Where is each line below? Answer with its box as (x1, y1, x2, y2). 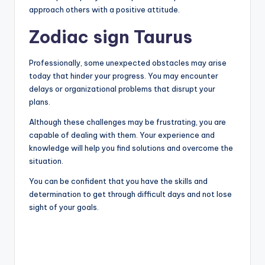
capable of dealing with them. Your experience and (29, 130, 215, 140)
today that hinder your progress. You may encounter (29, 70, 218, 80)
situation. (29, 156, 63, 166)
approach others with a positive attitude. (29, 4, 180, 14)
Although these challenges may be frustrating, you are (29, 117, 226, 127)
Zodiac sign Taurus (29, 25, 192, 48)
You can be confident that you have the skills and (29, 176, 208, 186)
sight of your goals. (29, 202, 99, 212)
